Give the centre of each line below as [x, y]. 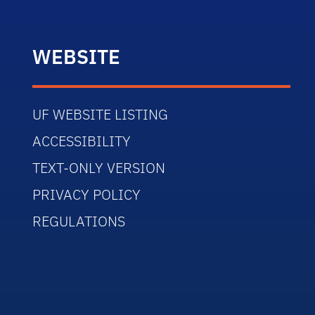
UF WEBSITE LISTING [101, 114]
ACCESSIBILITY [82, 141]
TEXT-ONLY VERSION [99, 167]
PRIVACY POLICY [87, 194]
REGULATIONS [79, 221]
